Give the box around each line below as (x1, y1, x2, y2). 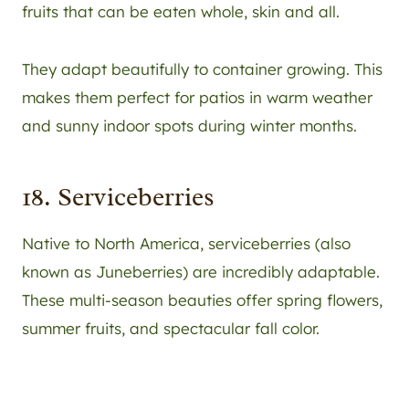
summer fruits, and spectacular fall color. (22, 319, 320, 339)
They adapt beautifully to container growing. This (22, 59, 383, 79)
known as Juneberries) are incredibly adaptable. (22, 262, 380, 282)
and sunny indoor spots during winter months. (22, 116, 357, 136)
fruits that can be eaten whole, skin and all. (22, 2, 340, 22)
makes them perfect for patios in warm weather (22, 88, 372, 108)
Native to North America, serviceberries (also (22, 234, 351, 254)
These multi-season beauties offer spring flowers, (22, 290, 383, 310)
